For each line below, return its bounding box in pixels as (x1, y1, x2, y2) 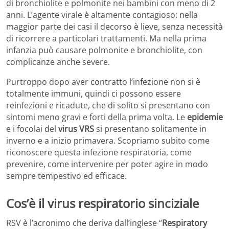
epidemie (187, 111, 223, 123)
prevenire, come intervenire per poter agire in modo (6, 158, 208, 170)
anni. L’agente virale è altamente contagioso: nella (6, 9, 198, 21)
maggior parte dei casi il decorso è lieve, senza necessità (6, 21, 223, 33)
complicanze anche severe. (6, 56, 110, 68)
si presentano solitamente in (94, 123, 207, 135)
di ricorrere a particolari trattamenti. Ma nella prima (6, 33, 207, 44)
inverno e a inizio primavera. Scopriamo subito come (6, 135, 210, 147)
